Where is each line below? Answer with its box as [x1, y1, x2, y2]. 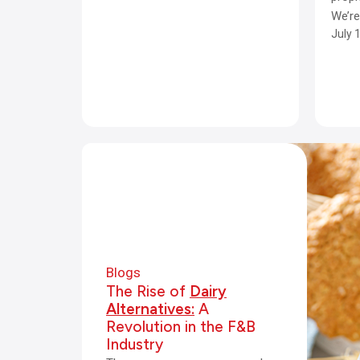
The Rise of [106, 281, 190, 301]
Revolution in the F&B [106, 317, 256, 336]
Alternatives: [106, 299, 194, 318]
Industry [106, 334, 163, 354]
